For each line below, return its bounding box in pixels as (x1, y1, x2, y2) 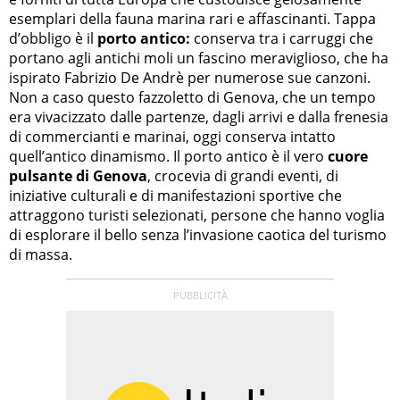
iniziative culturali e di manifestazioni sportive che (9, 185, 342, 205)
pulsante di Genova (9, 165, 147, 186)
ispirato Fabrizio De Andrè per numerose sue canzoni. (9, 67, 371, 87)
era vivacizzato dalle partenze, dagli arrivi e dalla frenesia (9, 106, 388, 127)
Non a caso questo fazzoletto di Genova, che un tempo (9, 87, 376, 107)
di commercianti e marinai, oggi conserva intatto (9, 126, 336, 146)
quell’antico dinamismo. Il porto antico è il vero (9, 146, 328, 166)
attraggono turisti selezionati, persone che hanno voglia (9, 204, 385, 225)
